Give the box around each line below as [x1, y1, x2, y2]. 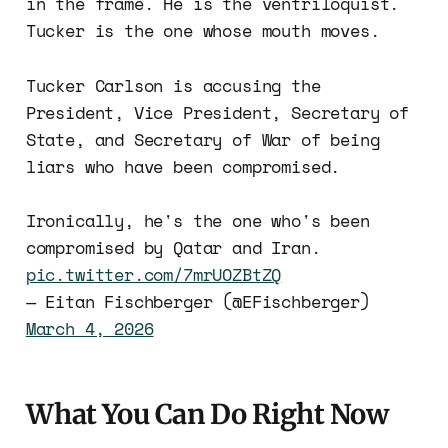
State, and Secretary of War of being [25, 127, 380, 153]
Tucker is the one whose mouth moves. [25, 18, 380, 44]
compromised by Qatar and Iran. [25, 235, 321, 261]
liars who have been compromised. [25, 154, 341, 180]
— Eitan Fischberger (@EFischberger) [25, 289, 370, 315]
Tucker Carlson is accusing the [25, 73, 321, 99]
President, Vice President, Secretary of [25, 100, 410, 126]
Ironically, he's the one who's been [25, 208, 370, 234]
